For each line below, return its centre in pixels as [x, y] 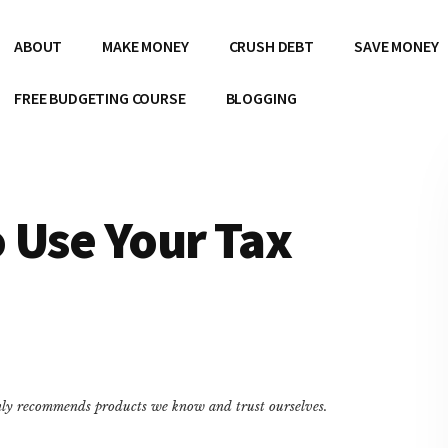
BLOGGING [261, 98]
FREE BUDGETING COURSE [100, 98]
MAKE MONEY [145, 46]
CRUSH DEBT [271, 46]
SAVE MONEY [396, 46]
